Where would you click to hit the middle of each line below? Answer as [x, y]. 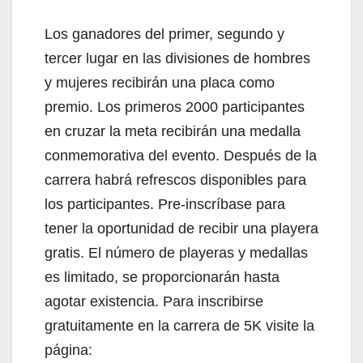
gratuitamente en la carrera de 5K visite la [179, 325]
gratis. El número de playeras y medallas [176, 252]
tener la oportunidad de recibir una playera [181, 228]
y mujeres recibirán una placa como [160, 82]
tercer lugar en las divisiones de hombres [177, 58]
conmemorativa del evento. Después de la [181, 155]
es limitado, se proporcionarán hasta [162, 277]
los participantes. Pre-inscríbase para [165, 204]
